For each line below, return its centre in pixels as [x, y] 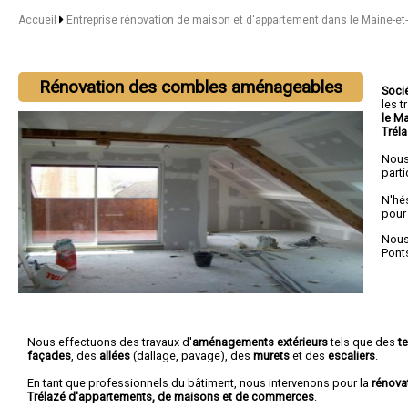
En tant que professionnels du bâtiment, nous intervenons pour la [199, 382]
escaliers [352, 355]
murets [271, 355]
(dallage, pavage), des [192, 355]
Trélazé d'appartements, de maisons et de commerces [171, 396]
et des [309, 355]
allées [115, 355]
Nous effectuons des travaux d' [110, 342]
